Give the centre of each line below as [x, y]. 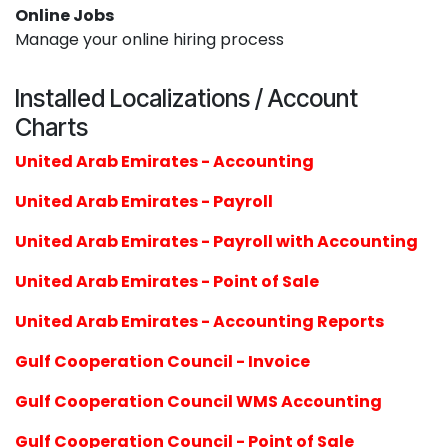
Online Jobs [64, 15]
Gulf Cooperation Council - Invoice [162, 361]
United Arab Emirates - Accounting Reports [199, 321]
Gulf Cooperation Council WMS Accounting [198, 401]
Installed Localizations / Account [186, 97]
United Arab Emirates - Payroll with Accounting [216, 241]
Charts [51, 126]
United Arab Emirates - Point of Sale [167, 281]
